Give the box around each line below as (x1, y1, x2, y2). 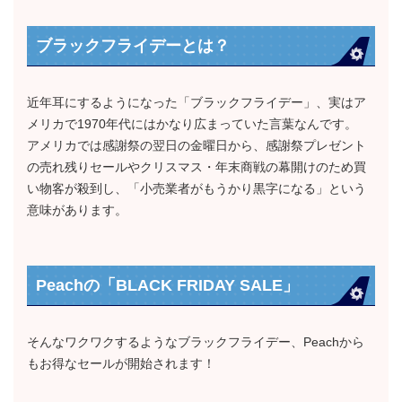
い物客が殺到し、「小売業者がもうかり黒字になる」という (27, 181, 366, 196)
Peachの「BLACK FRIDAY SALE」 (36, 276, 299, 294)
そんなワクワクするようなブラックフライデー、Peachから (27, 335, 364, 349)
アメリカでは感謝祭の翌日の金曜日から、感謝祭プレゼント (27, 138, 366, 153)
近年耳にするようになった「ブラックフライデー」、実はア (27, 95, 366, 109)
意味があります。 (27, 203, 127, 217)
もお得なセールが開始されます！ (27, 356, 215, 371)
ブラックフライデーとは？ (36, 37, 230, 55)
